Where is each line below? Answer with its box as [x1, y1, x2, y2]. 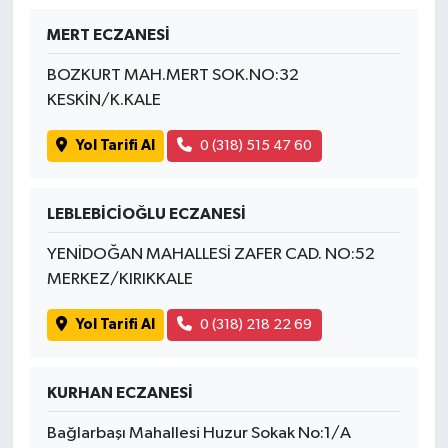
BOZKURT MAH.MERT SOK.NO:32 [46, 66, 299, 84]
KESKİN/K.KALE [46, 91, 161, 109]
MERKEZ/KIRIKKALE [46, 270, 193, 288]
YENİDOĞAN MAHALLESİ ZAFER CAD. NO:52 [46, 245, 375, 263]
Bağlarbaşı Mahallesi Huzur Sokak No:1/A [46, 424, 351, 442]
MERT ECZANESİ [46, 26, 170, 43]
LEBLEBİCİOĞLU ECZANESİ [46, 205, 246, 222]
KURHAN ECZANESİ [46, 384, 193, 401]
